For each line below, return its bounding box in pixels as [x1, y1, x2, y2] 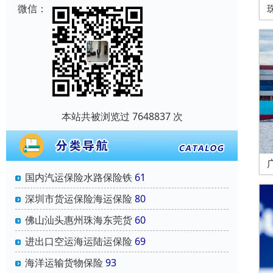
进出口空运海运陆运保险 [25, 235, 132, 249]
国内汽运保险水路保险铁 [25, 171, 132, 185]
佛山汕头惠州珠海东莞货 [25, 213, 132, 227]
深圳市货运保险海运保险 [25, 192, 132, 206]
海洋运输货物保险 [25, 256, 103, 270]
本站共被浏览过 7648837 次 [61, 110, 183, 124]
